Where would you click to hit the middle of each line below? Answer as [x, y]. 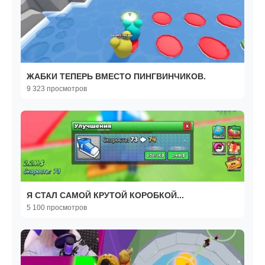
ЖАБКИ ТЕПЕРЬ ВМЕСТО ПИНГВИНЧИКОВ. [116, 77]
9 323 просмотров [57, 89]
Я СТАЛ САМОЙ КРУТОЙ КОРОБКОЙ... [105, 195]
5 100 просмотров [57, 208]
